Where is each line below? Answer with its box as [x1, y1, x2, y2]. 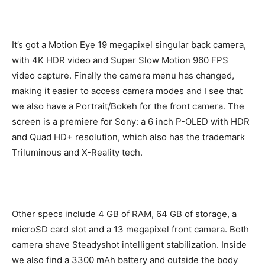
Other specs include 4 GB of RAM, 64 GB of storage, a [12, 208, 237, 219]
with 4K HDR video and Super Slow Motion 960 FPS [12, 54, 228, 66]
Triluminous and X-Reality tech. [12, 146, 143, 158]
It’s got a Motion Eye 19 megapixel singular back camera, [12, 38, 246, 50]
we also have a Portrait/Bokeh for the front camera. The [12, 100, 244, 112]
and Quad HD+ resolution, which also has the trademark [12, 131, 245, 143]
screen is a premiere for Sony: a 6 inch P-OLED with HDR [12, 115, 250, 127]
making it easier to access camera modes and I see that [12, 85, 243, 96]
